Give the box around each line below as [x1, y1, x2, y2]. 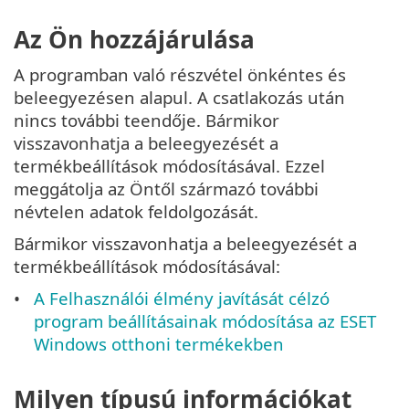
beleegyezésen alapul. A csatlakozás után [14, 85, 345, 109]
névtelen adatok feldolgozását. [14, 199, 258, 223]
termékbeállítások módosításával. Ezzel [14, 153, 325, 177]
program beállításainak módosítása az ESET [34, 309, 377, 332]
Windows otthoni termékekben [34, 331, 285, 355]
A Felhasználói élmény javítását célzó [34, 286, 330, 309]
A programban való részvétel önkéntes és [14, 62, 346, 86]
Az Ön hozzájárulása [14, 22, 255, 56]
